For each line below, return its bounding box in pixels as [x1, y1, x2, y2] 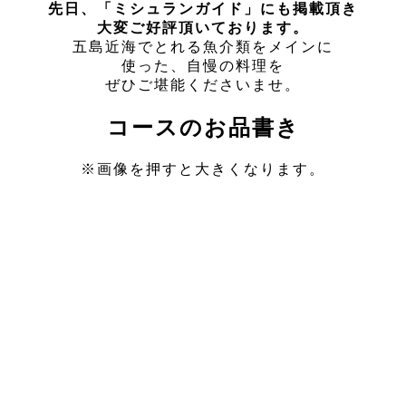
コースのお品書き [106, 116, 300, 140]
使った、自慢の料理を [121, 58, 285, 74]
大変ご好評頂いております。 [97, 20, 309, 36]
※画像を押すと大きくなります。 [81, 161, 325, 178]
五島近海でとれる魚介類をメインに [72, 39, 333, 55]
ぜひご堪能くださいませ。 [105, 77, 301, 93]
